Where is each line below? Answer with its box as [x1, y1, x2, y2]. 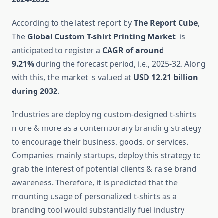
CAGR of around [102, 45, 164, 56]
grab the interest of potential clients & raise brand [12, 163, 197, 175]
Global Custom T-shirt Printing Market [27, 31, 178, 42]
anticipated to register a [12, 45, 102, 56]
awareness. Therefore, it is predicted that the [12, 177, 178, 188]
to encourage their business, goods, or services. [12, 136, 188, 147]
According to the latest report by [12, 18, 134, 29]
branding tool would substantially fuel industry [12, 204, 184, 216]
